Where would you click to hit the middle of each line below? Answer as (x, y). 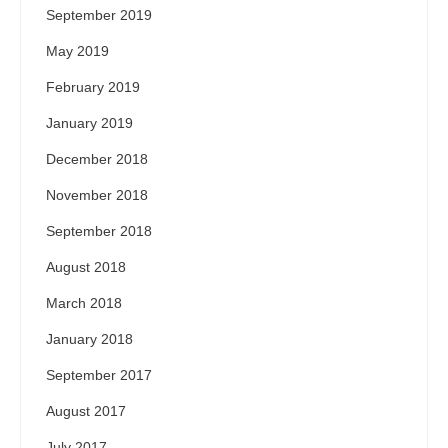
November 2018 (97, 195)
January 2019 (89, 123)
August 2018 (86, 267)
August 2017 (86, 411)
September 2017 (99, 375)
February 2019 (93, 87)
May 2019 (77, 51)
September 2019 (99, 15)
